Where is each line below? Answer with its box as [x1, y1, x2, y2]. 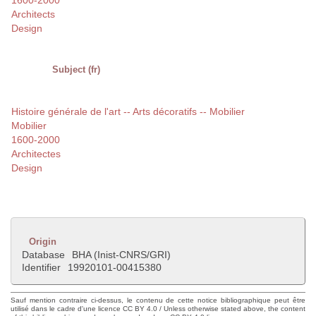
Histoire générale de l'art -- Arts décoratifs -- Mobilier [11, 106, 245, 118]
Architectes [11, 148, 61, 160]
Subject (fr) [52, 64, 100, 75]
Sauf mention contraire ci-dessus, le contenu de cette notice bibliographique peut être [11, 296, 305, 305]
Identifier [22, 262, 61, 274]
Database [22, 249, 65, 261]
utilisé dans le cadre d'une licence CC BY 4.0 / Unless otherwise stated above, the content [11, 305, 305, 313]
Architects [11, 8, 55, 20]
